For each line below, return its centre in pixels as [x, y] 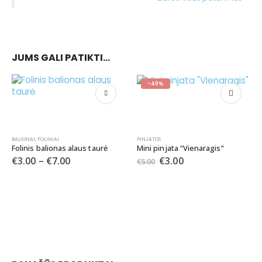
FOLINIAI [48, 139]
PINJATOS [149, 139]
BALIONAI [23, 139]
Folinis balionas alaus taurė [60, 148]
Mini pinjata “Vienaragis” [180, 148]
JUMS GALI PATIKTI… [61, 57]
